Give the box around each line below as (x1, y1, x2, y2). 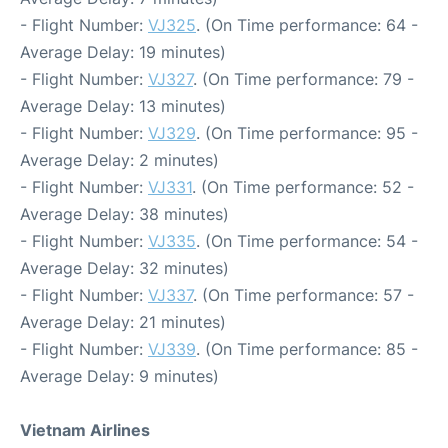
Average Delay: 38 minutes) (20, 204, 229, 225)
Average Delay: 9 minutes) (20, 366, 219, 387)
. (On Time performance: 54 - (196, 231, 418, 252)
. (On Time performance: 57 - (193, 285, 414, 306)
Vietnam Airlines (20, 420, 150, 441)
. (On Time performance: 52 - (192, 177, 414, 198)
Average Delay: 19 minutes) (20, 42, 226, 63)
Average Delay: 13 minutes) (20, 96, 226, 117)
